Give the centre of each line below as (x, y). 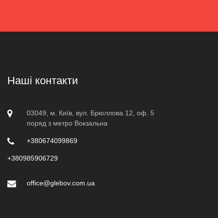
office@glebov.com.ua (61, 183)
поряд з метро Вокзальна (67, 123)
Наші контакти (43, 80)
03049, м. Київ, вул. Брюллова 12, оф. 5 (91, 113)
